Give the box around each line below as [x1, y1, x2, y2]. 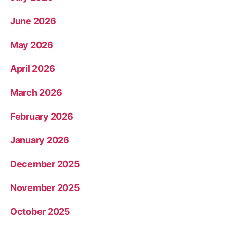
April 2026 [10, 63, 55, 74]
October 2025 [10, 206, 70, 217]
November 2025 [10, 182, 80, 194]
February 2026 [10, 111, 73, 122]
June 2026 [10, 16, 56, 27]
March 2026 [10, 87, 62, 98]
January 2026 [10, 135, 69, 146]
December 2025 [10, 159, 80, 170]
